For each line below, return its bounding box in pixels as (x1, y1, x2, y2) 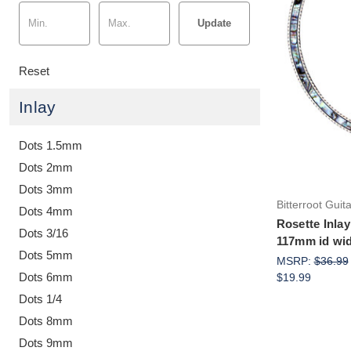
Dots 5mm (19, 248, 73, 262)
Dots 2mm (19, 160, 73, 174)
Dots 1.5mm (19, 138, 82, 152)
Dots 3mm (19, 182, 73, 196)
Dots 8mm (19, 313, 73, 327)
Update (197, 16, 232, 29)
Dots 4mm (19, 204, 73, 218)
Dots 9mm (19, 335, 73, 349)
